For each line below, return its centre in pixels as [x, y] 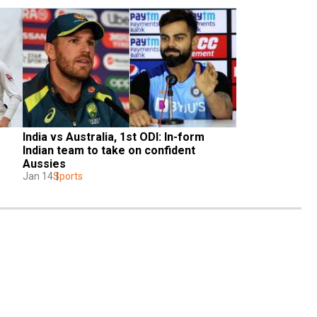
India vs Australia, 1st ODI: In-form [114, 137]
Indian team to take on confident [109, 150]
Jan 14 [38, 176]
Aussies [44, 163]
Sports [68, 176]
